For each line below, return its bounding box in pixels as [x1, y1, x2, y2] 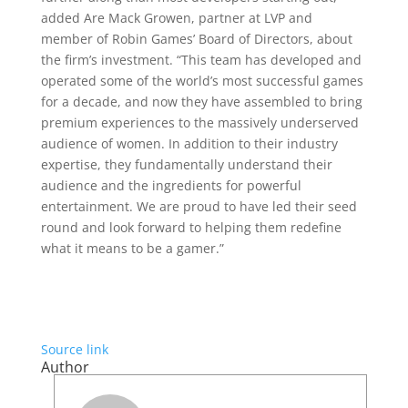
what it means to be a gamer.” [40, 240, 224, 257]
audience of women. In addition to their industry [40, 135, 338, 152]
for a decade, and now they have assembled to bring [40, 93, 362, 110]
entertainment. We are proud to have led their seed [40, 198, 357, 215]
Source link [40, 341, 108, 358]
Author [40, 357, 89, 377]
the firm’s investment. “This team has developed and [40, 51, 362, 68]
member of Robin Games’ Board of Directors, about [40, 30, 352, 47]
